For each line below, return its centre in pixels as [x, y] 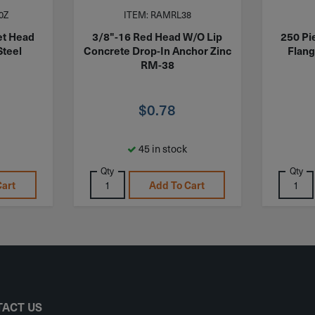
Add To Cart [177, 185]
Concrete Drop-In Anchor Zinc [157, 50]
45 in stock [162, 148]
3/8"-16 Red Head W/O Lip [157, 36]
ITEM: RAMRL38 [157, 15]
